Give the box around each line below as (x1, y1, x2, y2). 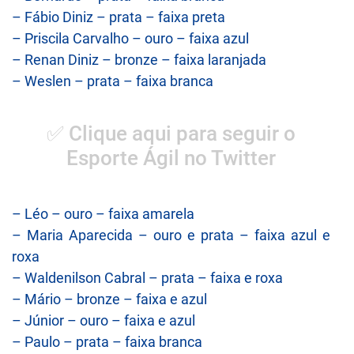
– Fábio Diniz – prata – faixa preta (12, 9, 225, 25)
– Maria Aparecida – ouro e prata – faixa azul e (12, 226, 330, 243)
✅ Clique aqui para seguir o (47, 121, 296, 145)
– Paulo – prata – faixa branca (12, 333, 202, 350)
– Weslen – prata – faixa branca (12, 73, 213, 89)
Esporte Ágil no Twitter (66, 145, 276, 170)
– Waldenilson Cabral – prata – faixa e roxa (12, 269, 283, 286)
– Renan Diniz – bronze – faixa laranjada (12, 51, 266, 68)
